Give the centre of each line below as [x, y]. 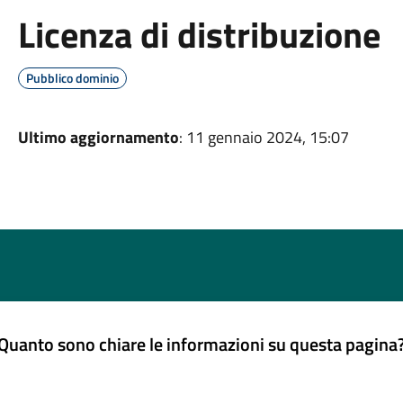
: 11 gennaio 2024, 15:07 [264, 137]
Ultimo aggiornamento [98, 137]
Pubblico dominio [72, 78]
